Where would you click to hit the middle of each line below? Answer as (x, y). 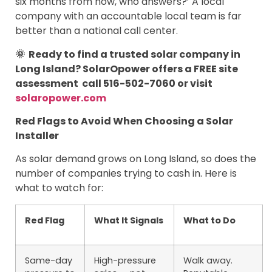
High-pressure (125, 260)
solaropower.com (61, 98)
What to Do (209, 220)
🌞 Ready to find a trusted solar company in (128, 54)
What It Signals (129, 220)
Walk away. (208, 260)
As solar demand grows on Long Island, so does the (136, 159)
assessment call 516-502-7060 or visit (114, 83)
